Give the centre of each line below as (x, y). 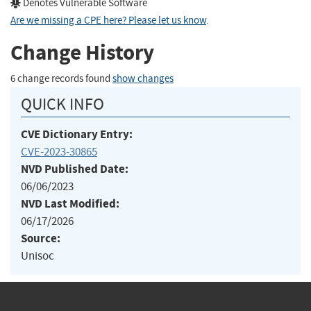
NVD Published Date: (75, 169)
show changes (143, 78)
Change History (82, 53)
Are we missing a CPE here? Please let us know (108, 20)
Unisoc (37, 255)
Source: (41, 238)
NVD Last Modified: (70, 203)
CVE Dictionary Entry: (77, 134)
